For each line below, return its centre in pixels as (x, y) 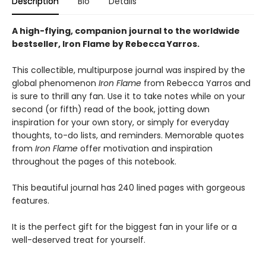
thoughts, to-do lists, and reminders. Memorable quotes (128, 135)
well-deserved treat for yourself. (79, 240)
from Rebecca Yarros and (196, 83)
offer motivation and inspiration (145, 148)
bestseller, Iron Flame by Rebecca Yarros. (106, 44)
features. (31, 200)
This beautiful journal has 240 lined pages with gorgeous (129, 187)
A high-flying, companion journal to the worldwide (126, 31)
